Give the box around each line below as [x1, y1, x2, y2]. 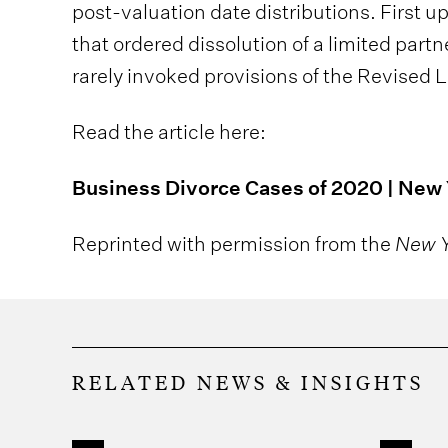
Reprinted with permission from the [72, 230, 395, 256]
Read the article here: [72, 118, 266, 144]
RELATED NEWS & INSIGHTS [72, 369, 424, 395]
